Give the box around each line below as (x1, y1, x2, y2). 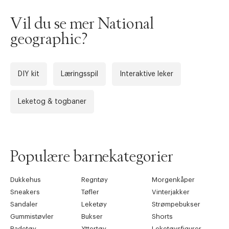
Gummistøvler (10, 213, 54, 220)
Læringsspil (61, 70, 98, 78)
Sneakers (10, 188, 40, 195)
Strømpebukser (152, 200, 201, 208)
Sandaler (10, 200, 38, 208)
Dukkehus (10, 176, 41, 183)
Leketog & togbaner (18, 98, 86, 105)
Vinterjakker (152, 188, 190, 195)
